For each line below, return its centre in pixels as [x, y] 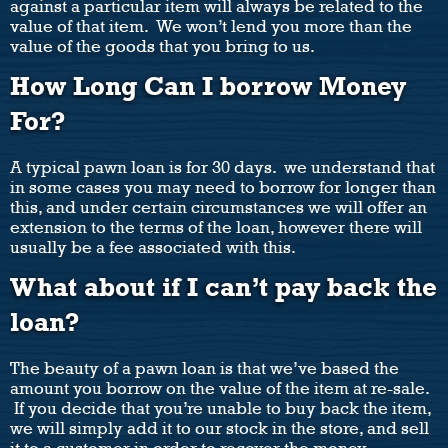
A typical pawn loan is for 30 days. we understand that [222, 168]
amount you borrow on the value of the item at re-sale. [219, 389]
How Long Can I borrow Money [208, 86]
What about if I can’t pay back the [223, 287]
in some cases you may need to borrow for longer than [223, 188]
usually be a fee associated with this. [153, 248]
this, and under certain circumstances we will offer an [218, 208]
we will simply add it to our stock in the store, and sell [219, 429]
